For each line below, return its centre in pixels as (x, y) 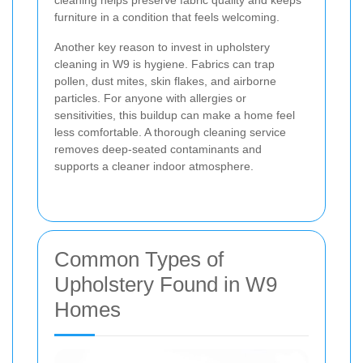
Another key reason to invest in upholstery (162, 47)
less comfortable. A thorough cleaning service (170, 132)
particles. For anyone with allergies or (150, 98)
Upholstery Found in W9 (166, 285)
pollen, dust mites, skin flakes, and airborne (165, 81)
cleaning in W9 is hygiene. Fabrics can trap (164, 64)
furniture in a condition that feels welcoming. (167, 17)
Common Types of (139, 260)
